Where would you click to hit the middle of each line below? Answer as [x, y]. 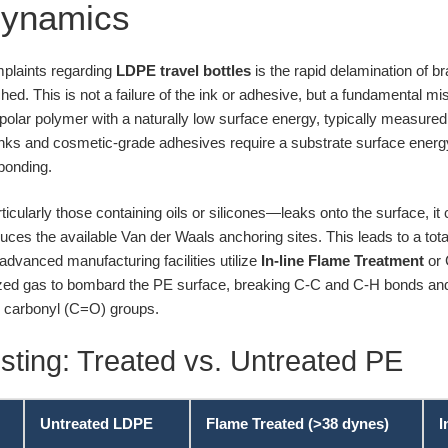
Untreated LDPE [96, 423]
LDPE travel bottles [183, 70]
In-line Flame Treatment [342, 261]
